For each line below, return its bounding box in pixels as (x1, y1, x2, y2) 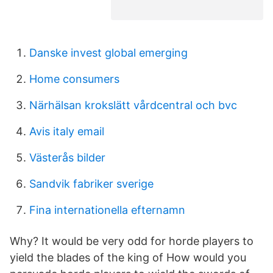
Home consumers (29, 73, 119, 85)
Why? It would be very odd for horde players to (10, 235, 253, 247)
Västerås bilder (29, 151, 105, 164)
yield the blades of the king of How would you (10, 251, 246, 264)
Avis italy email (29, 125, 104, 138)
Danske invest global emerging (29, 46, 188, 59)
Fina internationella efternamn (29, 204, 185, 216)
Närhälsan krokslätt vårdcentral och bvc (29, 99, 237, 112)
